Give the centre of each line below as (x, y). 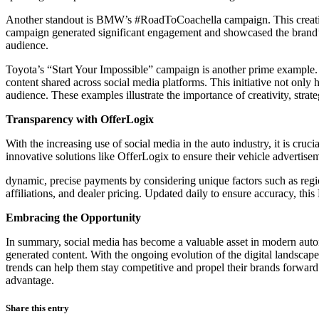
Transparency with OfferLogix (80, 119)
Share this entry (37, 308)
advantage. (30, 280)
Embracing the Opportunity (73, 217)
